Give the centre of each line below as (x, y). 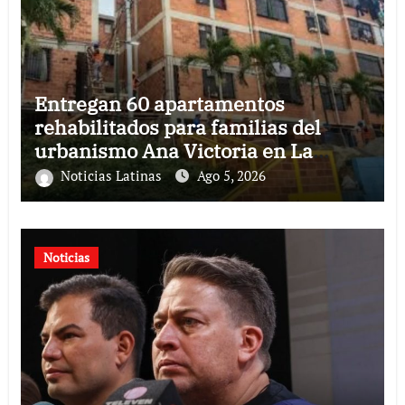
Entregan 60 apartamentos (159, 104)
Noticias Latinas (113, 176)
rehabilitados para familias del (177, 127)
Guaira (66, 174)
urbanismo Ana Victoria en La (173, 151)
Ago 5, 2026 (231, 176)
